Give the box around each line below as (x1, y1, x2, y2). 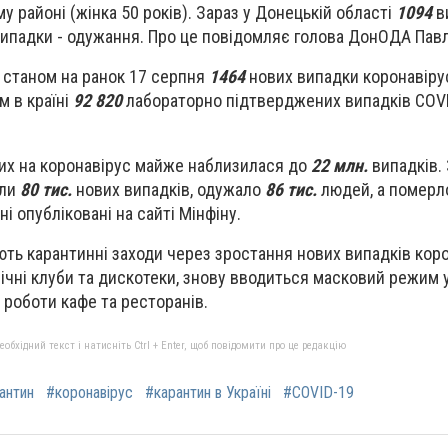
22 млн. (311, 154, 368, 176)
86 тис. (265, 178, 317, 200)
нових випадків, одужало (72, 178, 265, 200)
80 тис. (20, 178, 72, 200)
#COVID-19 (283, 382, 354, 402)
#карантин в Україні (145, 382, 271, 402)
